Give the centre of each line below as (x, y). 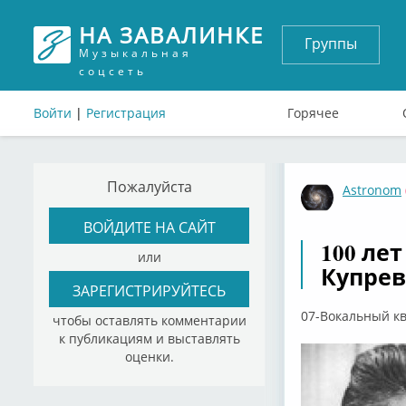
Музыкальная (135, 53)
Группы (331, 43)
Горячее (313, 113)
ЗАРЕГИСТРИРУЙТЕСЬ (149, 290)
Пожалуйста (149, 186)
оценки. (149, 357)
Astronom (372, 190)
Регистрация (126, 113)
